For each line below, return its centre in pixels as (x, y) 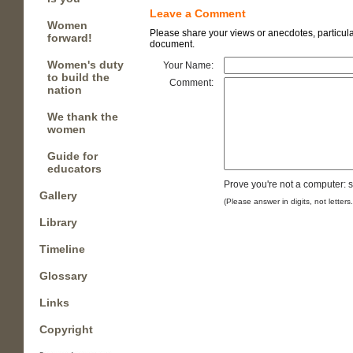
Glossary (63, 276)
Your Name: (188, 65)
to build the (78, 77)
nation (65, 90)
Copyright (66, 329)
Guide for (72, 156)
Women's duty (85, 65)
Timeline (62, 249)
